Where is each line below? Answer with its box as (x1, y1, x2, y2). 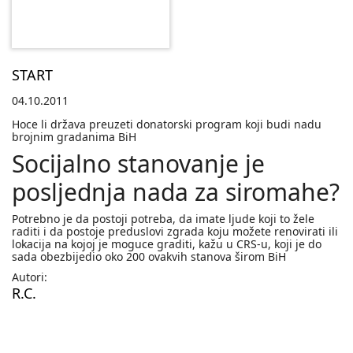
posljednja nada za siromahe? (12, 176, 340, 209)
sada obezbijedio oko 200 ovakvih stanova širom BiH (12, 249, 286, 265)
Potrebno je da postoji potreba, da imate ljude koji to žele (12, 211, 314, 227)
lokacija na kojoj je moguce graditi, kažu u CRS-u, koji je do (12, 236, 321, 252)
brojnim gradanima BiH (12, 129, 136, 145)
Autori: (12, 269, 47, 285)
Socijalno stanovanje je (12, 147, 265, 180)
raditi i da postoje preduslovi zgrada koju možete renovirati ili (12, 224, 338, 240)
